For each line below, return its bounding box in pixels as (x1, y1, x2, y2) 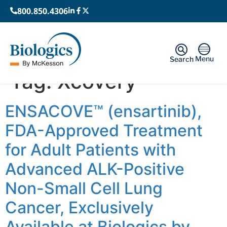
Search (169, 54, 194, 63)
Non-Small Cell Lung (5, 178, 163, 198)
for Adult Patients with (5, 139, 176, 160)
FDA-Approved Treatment (5, 120, 203, 140)
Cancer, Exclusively (5, 197, 154, 217)
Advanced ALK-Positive (5, 159, 184, 179)
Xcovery (57, 68, 137, 94)
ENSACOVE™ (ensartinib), (5, 101, 202, 121)
